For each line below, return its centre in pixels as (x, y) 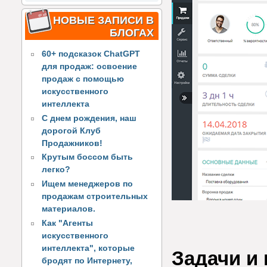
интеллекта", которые (89, 248)
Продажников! (72, 143)
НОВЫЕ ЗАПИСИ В (103, 21)
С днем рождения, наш (89, 118)
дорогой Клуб (72, 131)
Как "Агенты (68, 223)
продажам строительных (95, 197)
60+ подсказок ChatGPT (91, 54)
